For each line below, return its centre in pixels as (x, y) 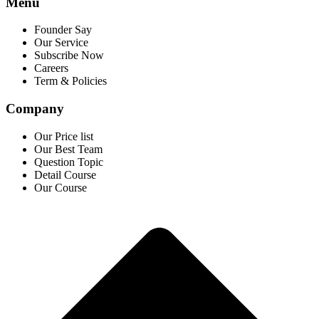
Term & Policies (70, 81)
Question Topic (69, 162)
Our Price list (64, 136)
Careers (51, 68)
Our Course (61, 187)
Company (35, 108)
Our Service (61, 43)
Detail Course (65, 174)
